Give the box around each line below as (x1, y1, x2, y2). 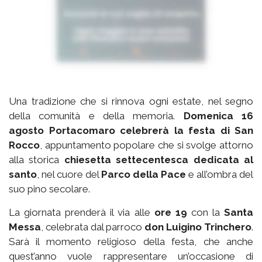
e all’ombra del (186, 168, 253, 181)
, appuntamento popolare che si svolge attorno (40, 139, 253, 151)
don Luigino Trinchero (144, 221, 251, 233)
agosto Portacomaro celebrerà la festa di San (9, 125, 253, 137)
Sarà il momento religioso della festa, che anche (9, 236, 253, 248)
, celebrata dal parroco (41, 221, 144, 233)
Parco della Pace (101, 168, 186, 181)
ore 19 (154, 206, 187, 219)
